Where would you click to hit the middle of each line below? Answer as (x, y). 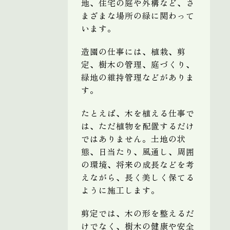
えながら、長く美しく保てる (138, 177)
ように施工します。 (120, 190)
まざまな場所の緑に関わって (138, 15)
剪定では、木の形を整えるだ (138, 213)
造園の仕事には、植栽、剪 (133, 51)
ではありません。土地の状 (133, 138)
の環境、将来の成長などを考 (138, 164)
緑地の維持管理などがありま (138, 77)
